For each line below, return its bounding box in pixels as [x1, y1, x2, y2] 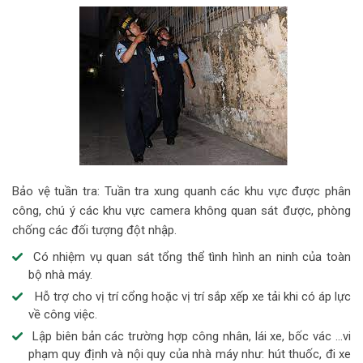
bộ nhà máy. [28, 267, 92, 283]
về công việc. [28, 307, 97, 322]
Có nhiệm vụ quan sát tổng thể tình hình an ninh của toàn [28, 250, 351, 265]
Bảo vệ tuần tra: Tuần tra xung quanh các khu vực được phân [12, 184, 351, 199]
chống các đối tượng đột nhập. [12, 223, 177, 238]
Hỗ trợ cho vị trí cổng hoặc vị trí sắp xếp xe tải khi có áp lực [28, 289, 351, 305]
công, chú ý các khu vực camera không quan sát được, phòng [12, 203, 351, 219]
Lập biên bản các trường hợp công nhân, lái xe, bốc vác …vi [28, 329, 351, 344]
